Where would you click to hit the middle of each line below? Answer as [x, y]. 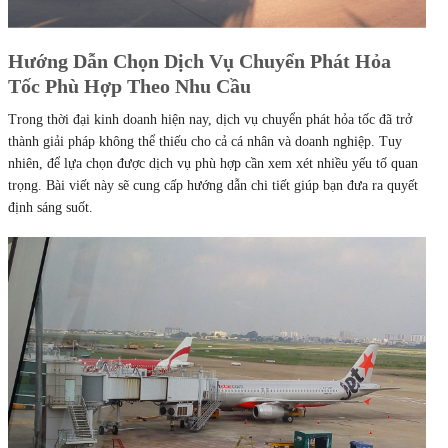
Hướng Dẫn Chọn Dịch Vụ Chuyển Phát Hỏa [199, 62]
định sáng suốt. [50, 208]
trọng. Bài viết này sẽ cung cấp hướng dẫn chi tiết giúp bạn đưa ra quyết [213, 186]
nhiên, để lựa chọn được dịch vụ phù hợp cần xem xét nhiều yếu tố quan [213, 164]
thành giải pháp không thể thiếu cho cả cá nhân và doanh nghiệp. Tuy [205, 142]
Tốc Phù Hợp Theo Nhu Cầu [129, 87]
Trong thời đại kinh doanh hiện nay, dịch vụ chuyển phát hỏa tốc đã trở [210, 120]
